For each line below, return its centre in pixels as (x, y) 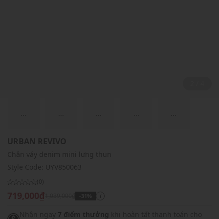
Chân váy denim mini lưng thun (59, 154)
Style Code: (26, 167)
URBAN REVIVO (37, 142)
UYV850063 (64, 167)
